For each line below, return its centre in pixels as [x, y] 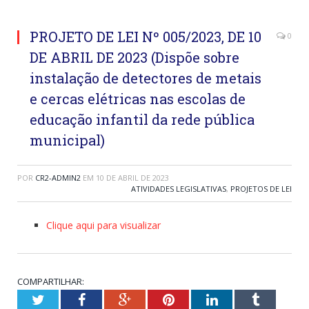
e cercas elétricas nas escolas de [138, 99]
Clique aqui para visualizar [103, 226]
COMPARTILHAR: [51, 282]
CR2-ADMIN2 [58, 178]
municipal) [67, 140]
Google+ [155, 300]
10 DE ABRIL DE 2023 [132, 178]
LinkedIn [242, 300]
